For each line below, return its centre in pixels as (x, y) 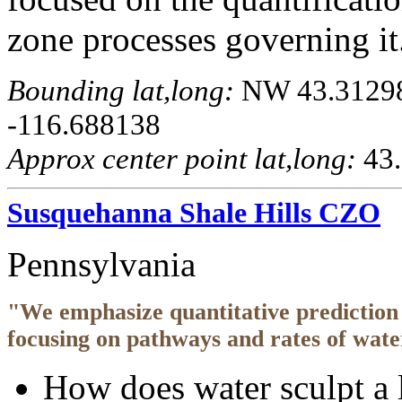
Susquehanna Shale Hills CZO (194, 213)
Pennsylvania (101, 265)
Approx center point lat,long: (182, 158)
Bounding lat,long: (121, 90)
